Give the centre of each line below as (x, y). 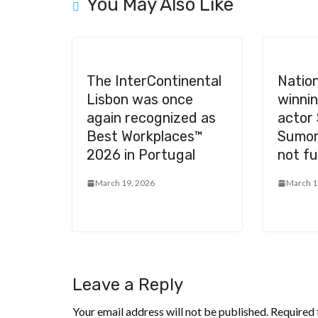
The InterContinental (154, 81)
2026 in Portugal (141, 155)
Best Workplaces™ (145, 137)
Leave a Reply (128, 285)
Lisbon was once (140, 100)
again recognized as (151, 118)
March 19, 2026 (125, 183)
